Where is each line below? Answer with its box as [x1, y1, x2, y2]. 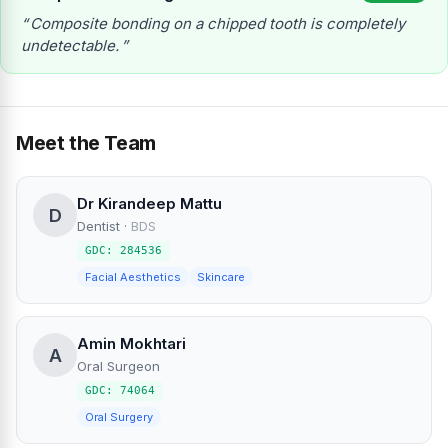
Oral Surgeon [77, 358, 160, 375]
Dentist [77, 218, 120, 235]
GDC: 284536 [85, 244, 162, 258]
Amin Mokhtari [77, 334, 186, 354]
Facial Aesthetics [85, 270, 181, 285]
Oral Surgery [85, 410, 153, 425]
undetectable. [21, 36, 119, 56]
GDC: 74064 [85, 384, 155, 398]
